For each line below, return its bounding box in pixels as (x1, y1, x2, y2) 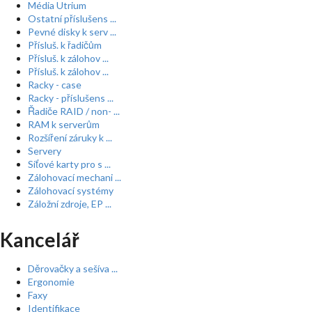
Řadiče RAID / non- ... (28, 105, 120, 117)
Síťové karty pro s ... (28, 158, 111, 170)
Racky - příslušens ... (28, 92, 114, 104)
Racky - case (28, 79, 81, 91)
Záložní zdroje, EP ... (28, 198, 111, 210)
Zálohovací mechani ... (28, 171, 121, 183)
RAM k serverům (28, 118, 100, 130)
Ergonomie (28, 276, 75, 288)
